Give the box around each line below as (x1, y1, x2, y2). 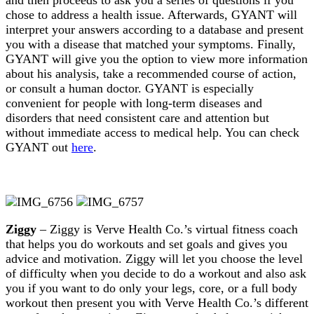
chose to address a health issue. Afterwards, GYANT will (6, 7, 297, 22)
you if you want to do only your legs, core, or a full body (6, 280, 297, 295)
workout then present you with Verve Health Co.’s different (6, 295, 308, 310)
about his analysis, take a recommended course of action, (6, 66, 296, 81)
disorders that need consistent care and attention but (6, 110, 269, 125)
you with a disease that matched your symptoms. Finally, (6, 36, 296, 51)
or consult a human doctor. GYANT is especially (6, 81, 254, 95)
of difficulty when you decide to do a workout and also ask (6, 266, 306, 280)
